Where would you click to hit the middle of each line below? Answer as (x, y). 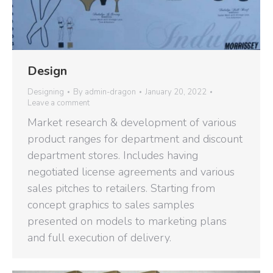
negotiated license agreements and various (131, 172)
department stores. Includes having (113, 156)
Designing (46, 92)
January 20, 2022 (176, 92)
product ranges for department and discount (135, 139)
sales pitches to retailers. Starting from (121, 189)
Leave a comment (58, 103)
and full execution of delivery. (99, 238)
